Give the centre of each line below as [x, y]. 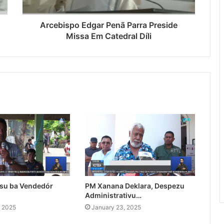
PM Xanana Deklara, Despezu [134, 186]
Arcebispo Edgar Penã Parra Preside [109, 25]
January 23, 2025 [116, 207]
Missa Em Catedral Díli [109, 36]
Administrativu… [113, 195]
